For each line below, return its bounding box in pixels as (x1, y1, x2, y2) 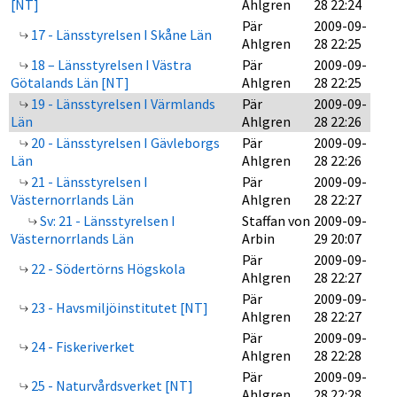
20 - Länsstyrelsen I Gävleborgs (28, 134, 220, 152)
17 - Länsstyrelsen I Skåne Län (28, 26, 212, 43)
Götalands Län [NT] (11, 74, 129, 91)
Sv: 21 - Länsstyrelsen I (37, 212, 175, 230)
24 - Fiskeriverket (28, 338, 135, 355)
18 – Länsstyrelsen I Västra (28, 56, 191, 74)
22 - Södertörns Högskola (28, 260, 185, 277)
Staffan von (242, 212, 310, 230)
